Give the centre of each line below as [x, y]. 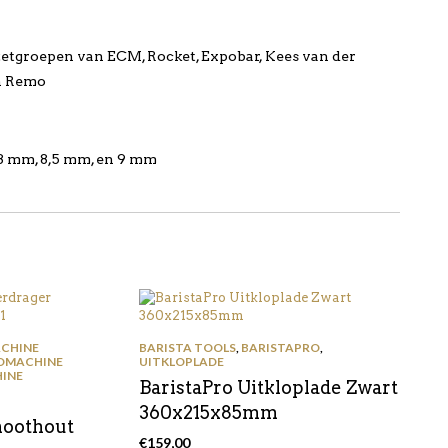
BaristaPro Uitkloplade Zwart [268, 387]
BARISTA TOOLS [187, 347]
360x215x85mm [208, 412]
